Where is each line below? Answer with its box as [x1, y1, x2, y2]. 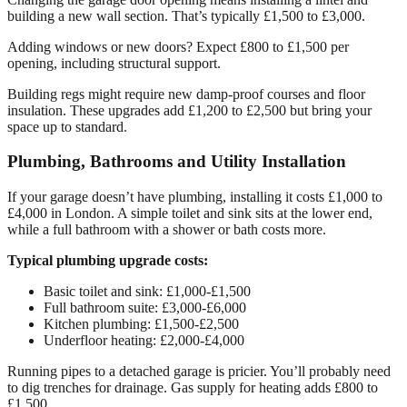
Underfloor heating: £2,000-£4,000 [44, 333, 244, 348]
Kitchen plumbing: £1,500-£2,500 [44, 316, 239, 332]
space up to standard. [7, 118, 127, 134]
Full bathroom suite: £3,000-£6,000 [44, 300, 246, 315]
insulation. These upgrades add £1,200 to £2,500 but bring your [7, 102, 372, 118]
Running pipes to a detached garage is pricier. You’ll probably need [7, 363, 391, 379]
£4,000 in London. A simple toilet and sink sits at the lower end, [7, 205, 372, 221]
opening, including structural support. [7, 55, 221, 71]
